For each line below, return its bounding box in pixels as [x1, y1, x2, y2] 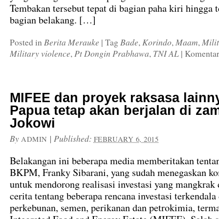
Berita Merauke [44, 36, 99, 48]
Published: [53, 132, 94, 144]
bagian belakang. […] [10, 13, 96, 26]
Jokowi [10, 116, 55, 131]
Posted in [10, 37, 44, 48]
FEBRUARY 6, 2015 [93, 134, 159, 144]
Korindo [142, 36, 172, 48]
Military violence [10, 47, 70, 59]
